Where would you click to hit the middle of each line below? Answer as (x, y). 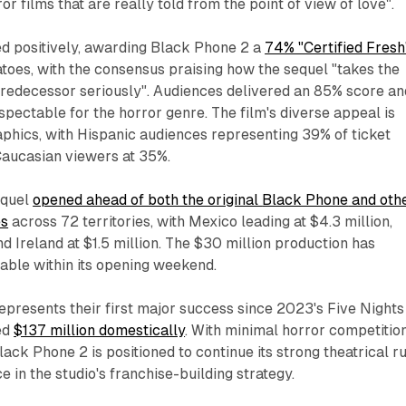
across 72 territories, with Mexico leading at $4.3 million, (201, 222)
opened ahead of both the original (148, 200)
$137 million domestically (100, 331)
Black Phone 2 (200, 48)
